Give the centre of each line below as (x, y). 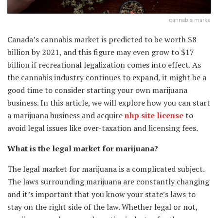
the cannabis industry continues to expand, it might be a (107, 77)
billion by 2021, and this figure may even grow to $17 (101, 52)
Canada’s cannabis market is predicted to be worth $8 (102, 39)
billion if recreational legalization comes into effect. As (104, 64)
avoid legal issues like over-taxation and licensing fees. (103, 128)
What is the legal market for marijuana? (83, 148)
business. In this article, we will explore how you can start (109, 102)
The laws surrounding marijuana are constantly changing (108, 181)
